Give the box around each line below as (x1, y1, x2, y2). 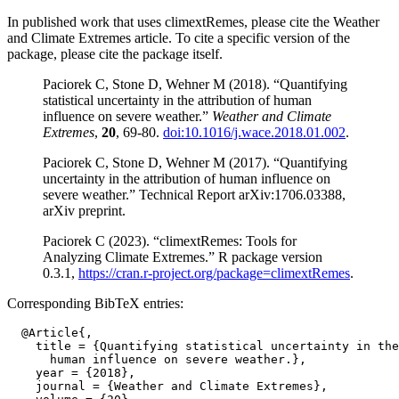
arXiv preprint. (43, 203, 126, 218)
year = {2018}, (7, 366, 135, 379)
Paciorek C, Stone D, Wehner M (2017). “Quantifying (43, 155, 347, 170)
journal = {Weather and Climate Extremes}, (7, 379, 328, 393)
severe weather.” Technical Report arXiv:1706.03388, (43, 187, 346, 202)
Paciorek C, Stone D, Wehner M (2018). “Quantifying (43, 77, 347, 92)
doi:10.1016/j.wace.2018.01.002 (163, 125, 346, 140)
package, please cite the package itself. (7, 46, 223, 61)
